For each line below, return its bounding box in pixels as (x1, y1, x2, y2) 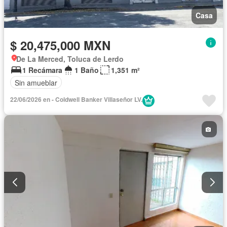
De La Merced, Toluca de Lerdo (16, 54, 124, 64)
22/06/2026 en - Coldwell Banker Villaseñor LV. (134, 95, 142, 104)
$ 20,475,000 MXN (10, 36, 110, 54)
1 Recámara (22, 65, 62, 75)
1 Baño (74, 65, 99, 75)
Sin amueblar (15, 77, 57, 88)
